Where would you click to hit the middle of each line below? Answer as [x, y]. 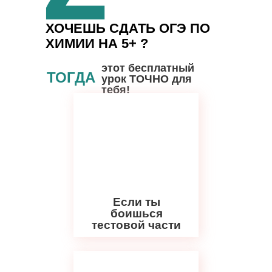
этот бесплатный [148, 68]
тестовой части [136, 225]
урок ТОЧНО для [147, 79]
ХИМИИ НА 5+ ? [97, 43]
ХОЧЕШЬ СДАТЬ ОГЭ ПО [128, 28]
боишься [136, 213]
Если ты [136, 202]
